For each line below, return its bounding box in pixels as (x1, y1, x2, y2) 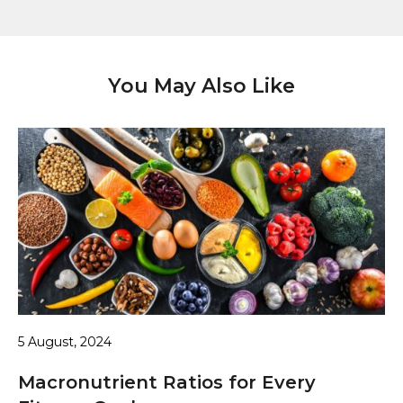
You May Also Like (108, 74, 295, 99)
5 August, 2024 (18, 334, 112, 351)
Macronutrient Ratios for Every (18, 372, 316, 394)
